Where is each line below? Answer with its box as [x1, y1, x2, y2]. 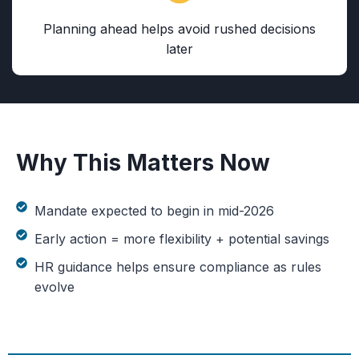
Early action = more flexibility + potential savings [34, 231, 329, 247]
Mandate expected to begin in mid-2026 [34, 203, 274, 219]
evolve [34, 279, 75, 295]
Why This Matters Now [16, 149, 270, 176]
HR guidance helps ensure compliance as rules [34, 259, 321, 275]
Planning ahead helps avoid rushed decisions [43, 21, 316, 37]
